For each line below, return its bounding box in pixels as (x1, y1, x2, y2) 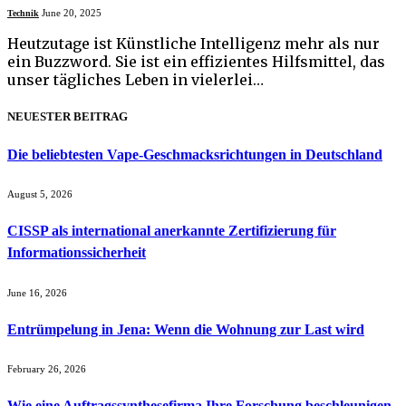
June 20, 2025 (42, 7, 101, 19)
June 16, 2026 (7, 286, 67, 298)
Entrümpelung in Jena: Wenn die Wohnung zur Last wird (7, 321, 364, 337)
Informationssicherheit (7, 245, 146, 261)
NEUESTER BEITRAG (7, 109, 128, 123)
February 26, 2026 (7, 363, 86, 375)
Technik (7, 8, 39, 19)
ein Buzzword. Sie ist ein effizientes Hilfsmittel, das (7, 53, 385, 72)
